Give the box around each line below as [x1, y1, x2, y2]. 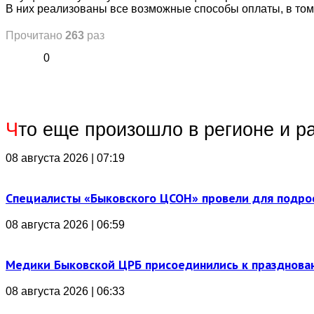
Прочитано [6, 29, 65, 41]
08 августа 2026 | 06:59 [6, 219, 125, 231]
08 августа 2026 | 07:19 [6, 152, 125, 164]
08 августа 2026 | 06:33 [6, 285, 125, 297]
